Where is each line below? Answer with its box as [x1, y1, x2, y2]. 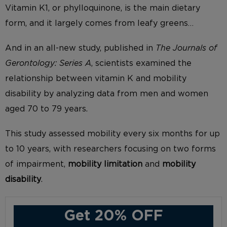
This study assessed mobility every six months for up [5, 130, 220, 138]
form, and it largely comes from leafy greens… [5, 19, 199, 27]
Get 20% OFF [64, 209, 163, 224]
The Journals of [156, 44, 217, 53]
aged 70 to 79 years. [5, 105, 93, 113]
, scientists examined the [91, 59, 192, 68]
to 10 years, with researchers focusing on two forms [5, 145, 216, 154]
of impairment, [5, 160, 68, 169]
